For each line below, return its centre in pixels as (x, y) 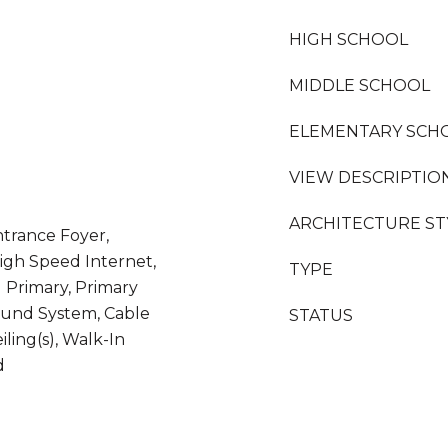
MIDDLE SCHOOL (359, 85)
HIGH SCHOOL (348, 39)
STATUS (321, 315)
